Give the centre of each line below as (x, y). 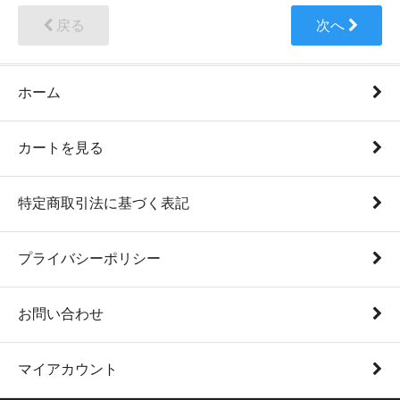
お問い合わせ (61, 314)
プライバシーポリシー (89, 259)
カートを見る (61, 148)
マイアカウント (68, 370)
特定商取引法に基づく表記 (104, 204)
